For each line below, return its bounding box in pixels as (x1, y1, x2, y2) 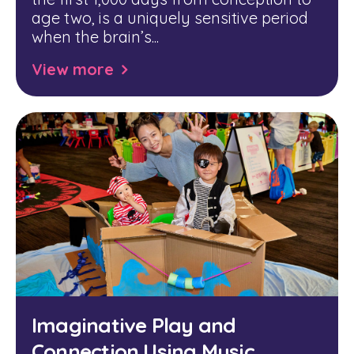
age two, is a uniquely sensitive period (32, 8, 308, 28)
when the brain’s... (32, 27, 159, 47)
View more (32, 59, 114, 79)
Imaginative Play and (32, 312, 236, 338)
